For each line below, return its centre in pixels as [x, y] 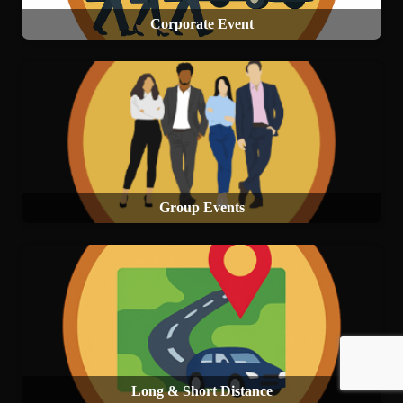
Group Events [201, 207]
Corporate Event [201, 23]
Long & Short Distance [201, 390]
